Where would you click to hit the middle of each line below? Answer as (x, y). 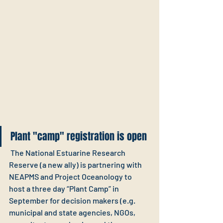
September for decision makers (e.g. (73, 201)
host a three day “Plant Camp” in (65, 189)
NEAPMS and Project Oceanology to (71, 177)
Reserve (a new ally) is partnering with (76, 165)
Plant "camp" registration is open (79, 137)
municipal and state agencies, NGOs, (73, 213)
